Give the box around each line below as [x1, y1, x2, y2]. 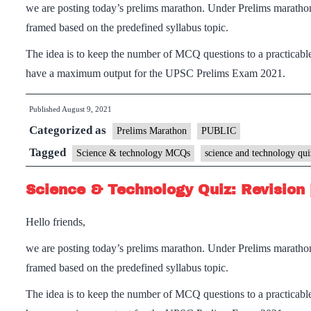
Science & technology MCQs [76, 148, 190, 158]
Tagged [29, 146, 69, 159]
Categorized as [29, 124, 109, 137]
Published [29, 105, 62, 113]
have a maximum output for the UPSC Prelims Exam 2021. [26, 67, 285, 79]
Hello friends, [26, 216, 85, 228]
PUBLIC [201, 126, 236, 136]
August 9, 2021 [62, 105, 112, 113]
